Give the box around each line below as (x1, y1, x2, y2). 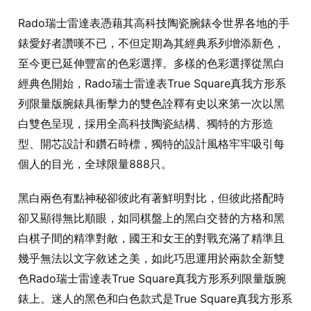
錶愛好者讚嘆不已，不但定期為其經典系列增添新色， (18, 35, 285, 50)
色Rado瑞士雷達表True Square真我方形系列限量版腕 (18, 271, 286, 285)
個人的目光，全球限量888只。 (18, 156, 172, 171)
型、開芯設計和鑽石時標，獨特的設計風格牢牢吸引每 (18, 136, 285, 151)
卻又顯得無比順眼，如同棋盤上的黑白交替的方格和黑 (18, 210, 285, 225)
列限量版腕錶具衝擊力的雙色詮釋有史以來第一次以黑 (18, 96, 285, 110)
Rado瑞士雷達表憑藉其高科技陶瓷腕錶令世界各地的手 (18, 15, 289, 30)
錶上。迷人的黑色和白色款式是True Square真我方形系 (18, 291, 292, 305)
